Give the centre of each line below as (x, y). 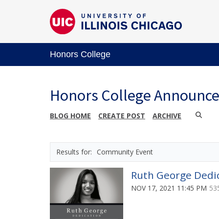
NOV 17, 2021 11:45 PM (169, 188)
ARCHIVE (167, 115)
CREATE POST (122, 115)
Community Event (125, 152)
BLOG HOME (70, 115)
